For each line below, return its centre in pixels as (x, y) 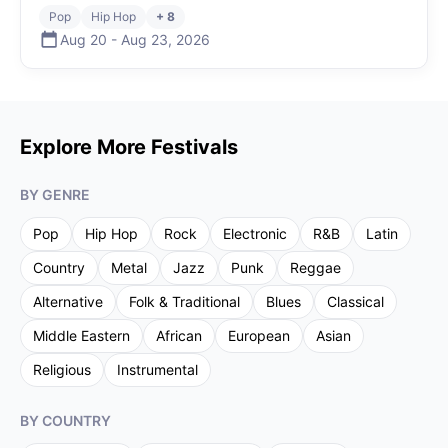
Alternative (68, 301)
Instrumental (157, 369)
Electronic (255, 233)
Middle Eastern (81, 335)
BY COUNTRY (65, 420)
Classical (355, 301)
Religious (62, 369)
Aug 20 (83, 39)
